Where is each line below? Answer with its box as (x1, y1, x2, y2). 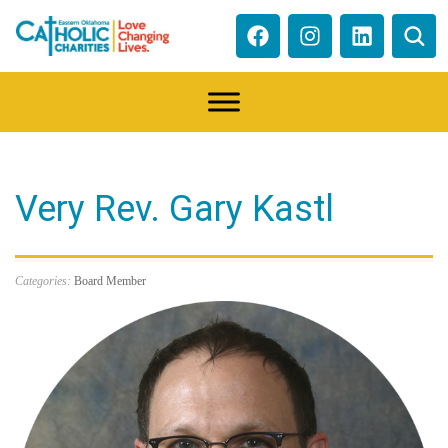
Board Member (74, 273, 146, 288)
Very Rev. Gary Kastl (15, 187, 334, 230)
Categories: (15, 273, 74, 288)
